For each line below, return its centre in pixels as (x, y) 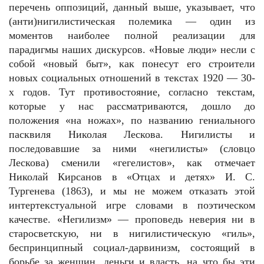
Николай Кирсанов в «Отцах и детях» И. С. (132, 177)
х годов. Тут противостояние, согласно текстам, (132, 92)
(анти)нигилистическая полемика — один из (132, 21)
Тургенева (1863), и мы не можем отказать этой (132, 191)
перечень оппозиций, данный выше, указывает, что (132, 7)
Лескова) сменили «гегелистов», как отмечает (132, 163)
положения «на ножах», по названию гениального (132, 120)
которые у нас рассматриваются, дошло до (132, 106)
